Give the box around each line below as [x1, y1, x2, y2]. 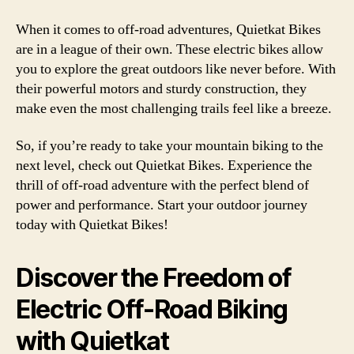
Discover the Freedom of [16, 262, 292, 293]
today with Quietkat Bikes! [16, 216, 168, 234]
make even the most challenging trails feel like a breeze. [16, 99, 332, 118]
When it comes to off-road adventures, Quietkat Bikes [16, 20, 321, 39]
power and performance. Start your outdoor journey [16, 196, 307, 214]
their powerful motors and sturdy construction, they [16, 79, 307, 98]
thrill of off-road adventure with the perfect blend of [16, 176, 309, 194]
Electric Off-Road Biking [16, 294, 288, 325]
